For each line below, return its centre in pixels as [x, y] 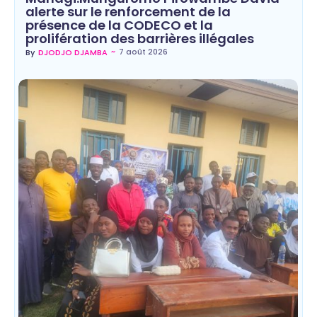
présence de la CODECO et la [119, 25]
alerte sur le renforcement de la [128, 12]
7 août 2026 [143, 52]
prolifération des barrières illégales [140, 39]
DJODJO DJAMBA [73, 53]
